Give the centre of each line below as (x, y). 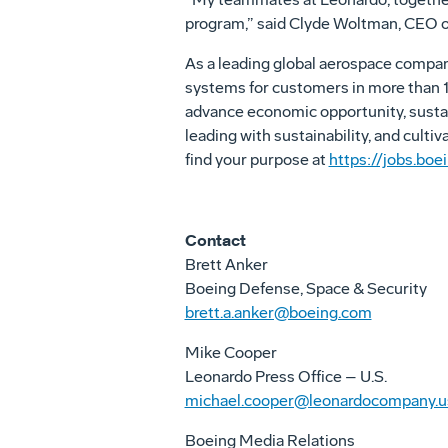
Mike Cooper (230, 352)
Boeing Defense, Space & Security (305, 288)
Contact (215, 240)
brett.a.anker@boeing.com (278, 312)
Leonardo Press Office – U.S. (285, 376)
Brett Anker (226, 264)
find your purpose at (256, 159)
